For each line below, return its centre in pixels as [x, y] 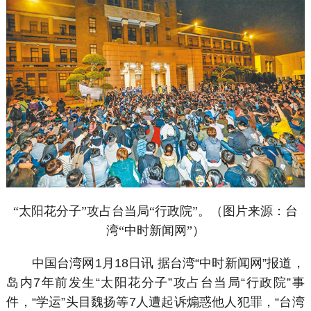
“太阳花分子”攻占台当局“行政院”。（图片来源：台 [155, 211]
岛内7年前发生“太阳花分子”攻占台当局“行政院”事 [155, 283]
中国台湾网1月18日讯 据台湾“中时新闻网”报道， [155, 263]
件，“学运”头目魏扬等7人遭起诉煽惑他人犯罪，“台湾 [155, 302]
